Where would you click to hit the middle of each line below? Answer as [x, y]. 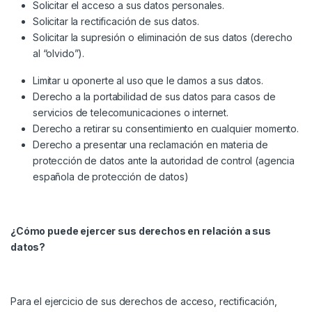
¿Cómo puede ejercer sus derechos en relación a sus [141, 231]
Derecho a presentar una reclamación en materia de [151, 145]
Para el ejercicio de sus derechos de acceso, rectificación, [144, 302]
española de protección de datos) [111, 177]
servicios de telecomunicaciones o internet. [131, 113]
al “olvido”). [59, 54]
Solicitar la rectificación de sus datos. [116, 22]
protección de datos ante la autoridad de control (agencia [164, 161]
